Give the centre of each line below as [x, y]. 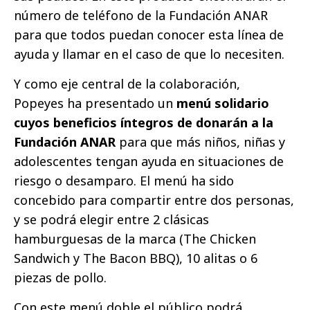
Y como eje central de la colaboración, [127, 84]
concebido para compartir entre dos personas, [154, 200]
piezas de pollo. [60, 278]
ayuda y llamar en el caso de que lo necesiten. [149, 54]
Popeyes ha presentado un [95, 103]
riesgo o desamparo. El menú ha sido [124, 181]
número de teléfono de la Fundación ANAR [141, 16]
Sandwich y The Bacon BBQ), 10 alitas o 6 [136, 258]
